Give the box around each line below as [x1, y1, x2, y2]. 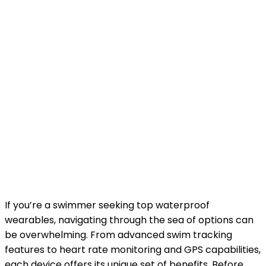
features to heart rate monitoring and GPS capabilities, [5, 243, 261, 256]
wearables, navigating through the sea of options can [5, 213, 254, 227]
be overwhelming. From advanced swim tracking [5, 228, 232, 242]
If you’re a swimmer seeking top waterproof [5, 198, 210, 212]
